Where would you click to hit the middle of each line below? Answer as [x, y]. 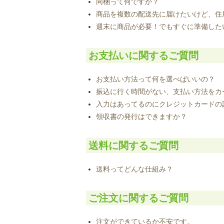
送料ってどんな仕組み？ [134, 169]
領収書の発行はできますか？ [141, 116]
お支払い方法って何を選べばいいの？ [155, 79]
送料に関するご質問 [133, 145]
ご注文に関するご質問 [138, 198]
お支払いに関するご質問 [143, 55]
